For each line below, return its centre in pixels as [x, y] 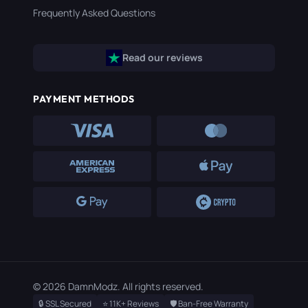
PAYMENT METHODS [84, 99]
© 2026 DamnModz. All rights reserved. [118, 286]
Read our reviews [162, 58]
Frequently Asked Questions [94, 12]
